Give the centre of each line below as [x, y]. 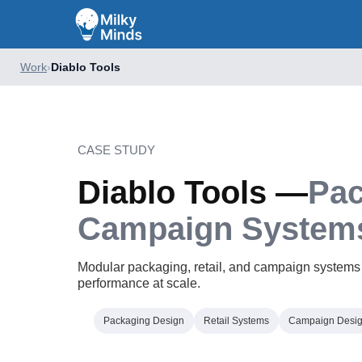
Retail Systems [236, 321]
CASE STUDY [116, 150]
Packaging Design [144, 321]
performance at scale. [139, 283]
